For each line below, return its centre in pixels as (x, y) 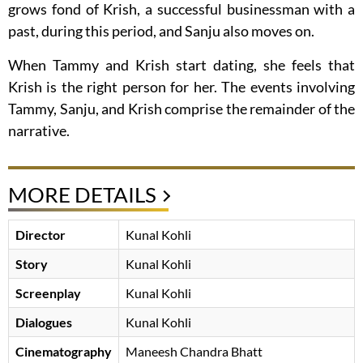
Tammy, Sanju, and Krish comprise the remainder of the (181, 109)
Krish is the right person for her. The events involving (181, 87)
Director (41, 235)
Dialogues (44, 322)
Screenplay (48, 293)
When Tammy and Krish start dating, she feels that (181, 65)
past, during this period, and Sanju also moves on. (161, 31)
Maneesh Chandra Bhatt (194, 352)
